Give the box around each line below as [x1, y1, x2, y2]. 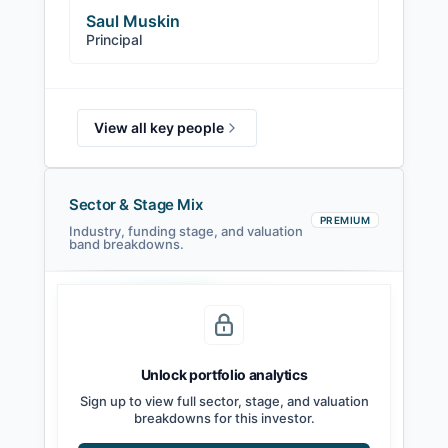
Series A [120, 309, 159, 321]
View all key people [94, 119, 224, 136]
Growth [234, 309, 269, 321]
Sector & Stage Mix [69, 195, 203, 214]
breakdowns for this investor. [133, 410, 315, 426]
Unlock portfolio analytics [140, 366, 308, 383]
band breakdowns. [69, 236, 184, 252]
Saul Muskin [86, 11, 180, 31]
